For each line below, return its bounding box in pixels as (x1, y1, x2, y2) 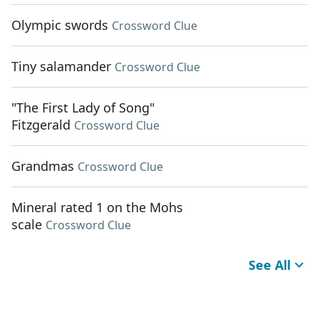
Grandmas (11, 157, 74, 175)
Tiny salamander (11, 58, 111, 75)
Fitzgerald (11, 116, 70, 134)
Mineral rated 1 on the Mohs (11, 199, 183, 216)
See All (249, 256, 291, 274)
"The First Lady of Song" (11, 99, 155, 117)
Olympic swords (11, 16, 108, 34)
